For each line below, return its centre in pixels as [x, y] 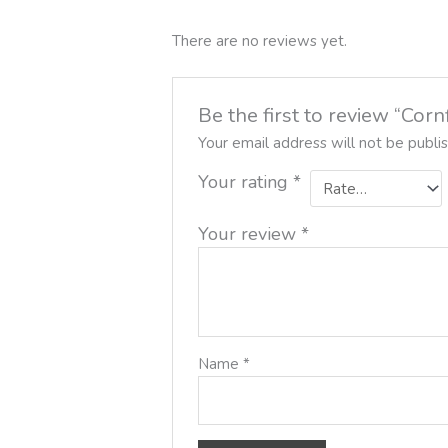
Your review [250, 234]
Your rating [246, 182]
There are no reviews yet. [260, 40]
